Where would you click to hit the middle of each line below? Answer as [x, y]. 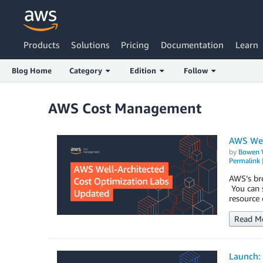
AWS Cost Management [125, 108]
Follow [197, 70]
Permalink [244, 161]
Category [87, 70]
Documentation [192, 45]
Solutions [90, 45]
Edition [144, 70]
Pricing [135, 45]
